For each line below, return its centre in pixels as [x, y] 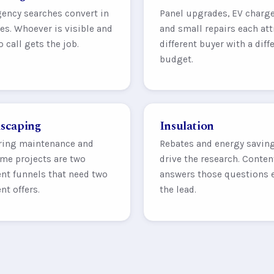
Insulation [187, 126]
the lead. [178, 190]
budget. [176, 59]
